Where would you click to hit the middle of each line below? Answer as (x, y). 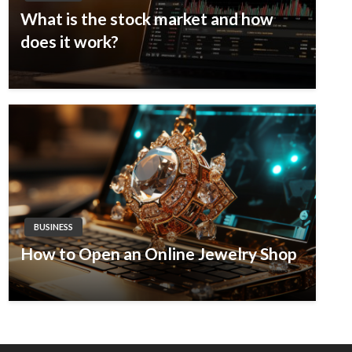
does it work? (69, 42)
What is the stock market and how (147, 19)
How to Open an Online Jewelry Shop (158, 254)
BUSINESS (53, 227)
